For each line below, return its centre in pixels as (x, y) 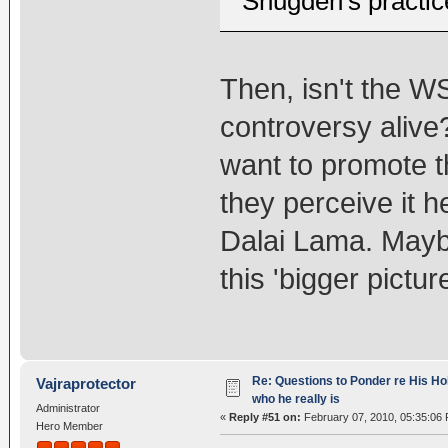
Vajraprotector (86, 384)
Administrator (67, 408)
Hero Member (69, 426)
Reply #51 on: (264, 417)
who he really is (295, 399)
